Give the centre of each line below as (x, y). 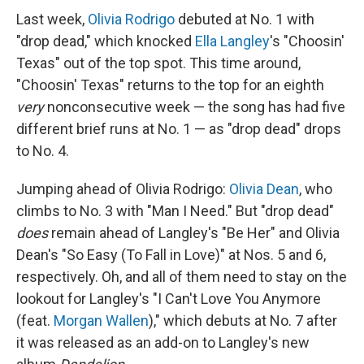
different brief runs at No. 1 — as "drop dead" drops (179, 129)
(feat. (35, 321)
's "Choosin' (307, 41)
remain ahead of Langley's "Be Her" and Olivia (194, 233)
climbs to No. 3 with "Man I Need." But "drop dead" (175, 211)
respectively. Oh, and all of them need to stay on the (182, 277)
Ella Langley (232, 41)
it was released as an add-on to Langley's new (163, 342)
